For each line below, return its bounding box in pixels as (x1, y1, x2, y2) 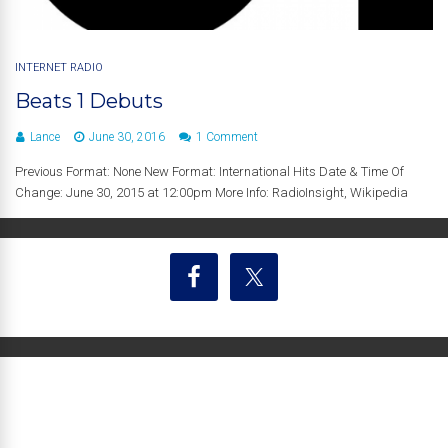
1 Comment (196, 129, 258, 144)
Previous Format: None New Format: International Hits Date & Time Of (15, 163, 404, 179)
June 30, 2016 (89, 129, 165, 144)
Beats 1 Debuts (15, 88, 163, 113)
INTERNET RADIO (15, 60, 103, 74)
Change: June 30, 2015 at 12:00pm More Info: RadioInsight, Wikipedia (15, 184, 408, 200)
